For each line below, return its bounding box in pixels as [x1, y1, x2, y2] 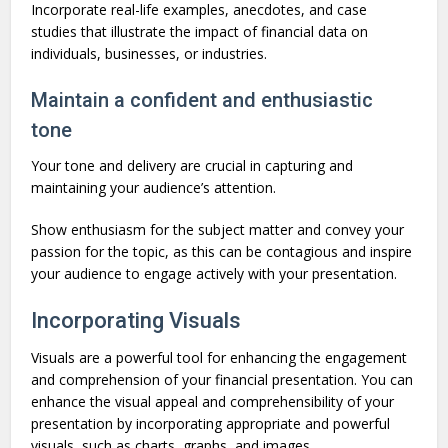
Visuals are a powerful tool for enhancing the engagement [31, 348, 408, 368]
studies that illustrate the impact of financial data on [31, 22, 369, 42]
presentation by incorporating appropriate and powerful [31, 414, 391, 434]
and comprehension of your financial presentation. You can [31, 370, 414, 390]
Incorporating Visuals [31, 308, 242, 334]
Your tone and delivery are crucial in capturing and [31, 156, 354, 176]
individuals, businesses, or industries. [31, 44, 268, 64]
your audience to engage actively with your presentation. [31, 264, 398, 284]
